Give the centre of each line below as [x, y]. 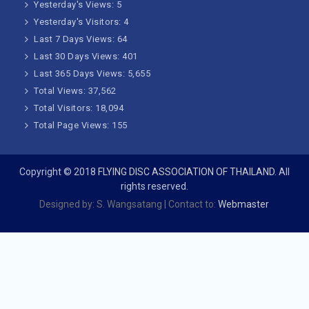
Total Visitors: [65, 108]
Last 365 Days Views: [81, 74]
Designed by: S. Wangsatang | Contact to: [128, 205]
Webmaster [243, 205]
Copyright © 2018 [58, 172]
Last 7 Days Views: [76, 39]
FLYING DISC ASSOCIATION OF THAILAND [186, 172]
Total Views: [61, 91]
